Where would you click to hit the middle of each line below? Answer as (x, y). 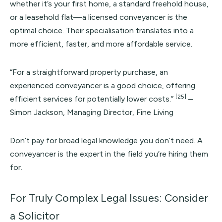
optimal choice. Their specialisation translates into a (102, 30)
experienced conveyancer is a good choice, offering (103, 85)
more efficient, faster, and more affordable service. (101, 44)
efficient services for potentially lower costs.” (93, 99)
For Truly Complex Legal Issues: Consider (109, 198)
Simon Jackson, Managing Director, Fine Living (92, 112)
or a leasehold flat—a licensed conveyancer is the (99, 17)
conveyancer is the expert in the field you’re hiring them (109, 154)
